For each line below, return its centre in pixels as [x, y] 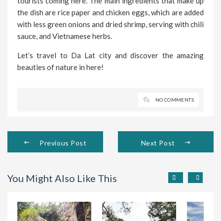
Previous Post [63, 143]
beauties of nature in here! [60, 67]
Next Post [158, 143]
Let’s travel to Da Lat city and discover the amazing [110, 55]
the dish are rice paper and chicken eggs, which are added [110, 12]
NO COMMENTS [174, 99]
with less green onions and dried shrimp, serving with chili [110, 24]
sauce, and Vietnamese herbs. [65, 36]
